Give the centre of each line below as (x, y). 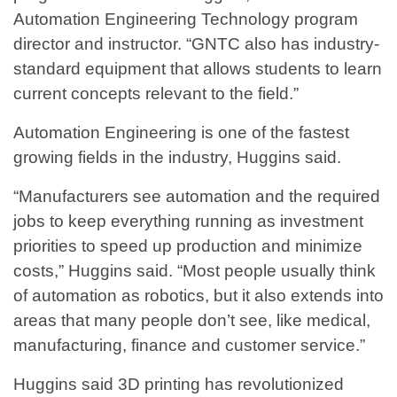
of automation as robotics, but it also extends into (198, 296)
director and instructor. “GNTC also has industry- (196, 44)
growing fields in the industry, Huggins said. (177, 158)
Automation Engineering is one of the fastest (181, 133)
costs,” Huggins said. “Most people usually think (195, 271)
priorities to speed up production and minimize (188, 246)
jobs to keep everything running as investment (188, 222)
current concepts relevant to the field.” (156, 94)
